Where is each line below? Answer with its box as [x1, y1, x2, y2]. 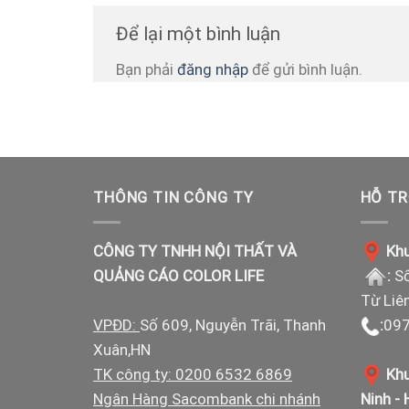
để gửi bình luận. [248, 60, 362, 79]
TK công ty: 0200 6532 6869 [93, 364, 292, 383]
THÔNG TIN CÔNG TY [93, 188, 254, 207]
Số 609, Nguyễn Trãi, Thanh [140, 315, 326, 334]
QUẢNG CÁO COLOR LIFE [93, 266, 264, 285]
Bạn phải [116, 60, 177, 79]
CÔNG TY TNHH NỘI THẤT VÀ [93, 241, 297, 260]
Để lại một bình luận [116, 23, 280, 46]
